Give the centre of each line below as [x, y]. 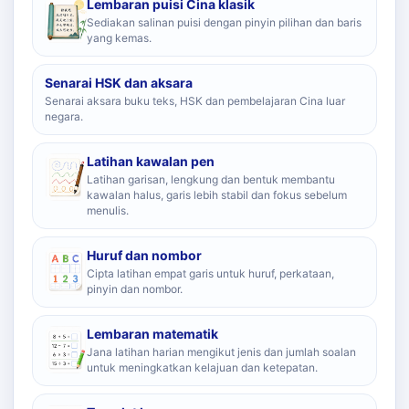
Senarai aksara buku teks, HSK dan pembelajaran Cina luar [195, 101]
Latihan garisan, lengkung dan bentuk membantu [211, 179]
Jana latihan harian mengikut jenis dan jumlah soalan [221, 352]
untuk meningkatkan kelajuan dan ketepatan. [202, 367]
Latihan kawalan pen [151, 161]
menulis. [108, 210]
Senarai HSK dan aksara [119, 83]
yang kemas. [119, 38]
